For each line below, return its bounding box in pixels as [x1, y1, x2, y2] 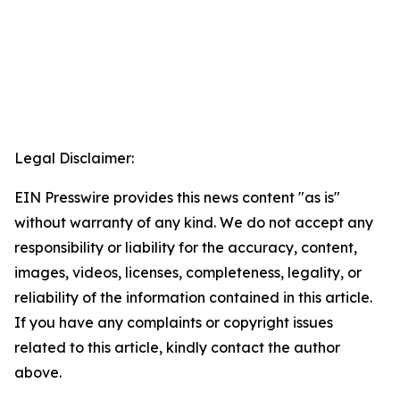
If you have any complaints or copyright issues [14, 313, 333, 331]
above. [14, 363, 62, 381]
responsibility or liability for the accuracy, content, [14, 238, 357, 256]
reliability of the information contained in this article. [14, 288, 372, 306]
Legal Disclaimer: [14, 149, 134, 167]
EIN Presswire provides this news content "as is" [14, 188, 340, 206]
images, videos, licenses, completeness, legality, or [14, 263, 362, 281]
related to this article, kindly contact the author [14, 338, 340, 356]
